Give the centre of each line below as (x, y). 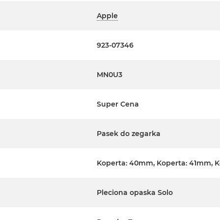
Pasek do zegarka (129, 134)
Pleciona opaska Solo (135, 193)
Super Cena (118, 104)
